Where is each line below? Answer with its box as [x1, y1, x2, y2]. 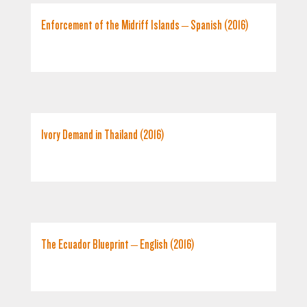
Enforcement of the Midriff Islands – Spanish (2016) [41, 18, 249, 32]
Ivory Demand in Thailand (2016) [41, 127, 164, 142]
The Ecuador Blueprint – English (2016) [41, 237, 195, 251]
